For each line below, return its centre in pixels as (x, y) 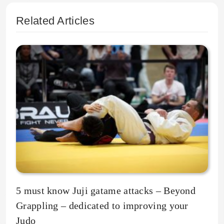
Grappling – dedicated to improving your (102, 205)
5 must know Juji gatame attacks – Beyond (106, 190)
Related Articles (55, 21)
